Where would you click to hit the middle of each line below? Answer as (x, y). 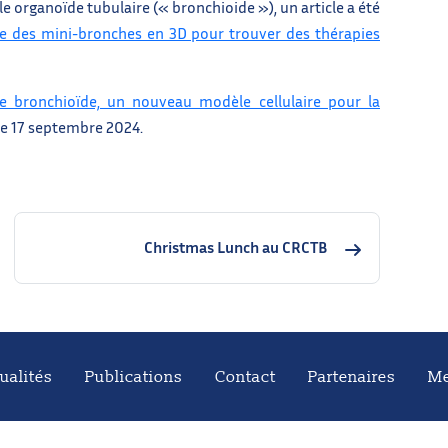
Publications (134, 376)
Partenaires (352, 376)
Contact (245, 376)
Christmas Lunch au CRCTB (235, 247)
